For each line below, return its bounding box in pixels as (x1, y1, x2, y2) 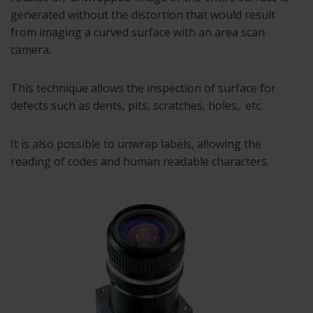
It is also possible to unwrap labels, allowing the (10, 136, 261, 152)
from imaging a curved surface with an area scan (10, 24, 265, 40)
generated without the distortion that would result (10, 6, 275, 22)
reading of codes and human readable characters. (10, 153, 269, 169)
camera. (10, 41, 51, 57)
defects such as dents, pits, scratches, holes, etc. (10, 97, 263, 113)
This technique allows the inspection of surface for (10, 80, 276, 96)
